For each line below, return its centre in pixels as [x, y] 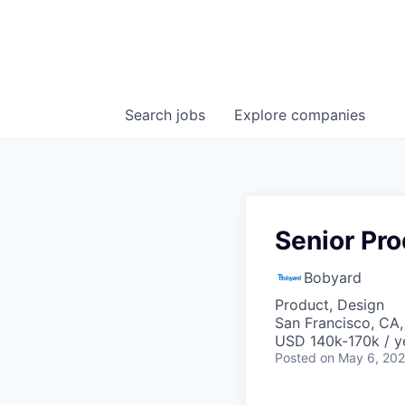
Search [151, 115]
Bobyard [333, 278]
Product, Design [330, 305]
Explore [263, 115]
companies [328, 115]
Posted [296, 358]
